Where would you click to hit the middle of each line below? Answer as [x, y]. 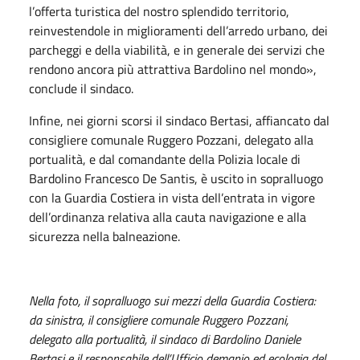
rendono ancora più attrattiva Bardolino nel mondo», [173, 69]
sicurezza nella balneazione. [104, 236]
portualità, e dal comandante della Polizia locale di [165, 159]
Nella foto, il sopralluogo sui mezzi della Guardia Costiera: [172, 300]
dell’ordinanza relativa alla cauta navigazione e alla [168, 217]
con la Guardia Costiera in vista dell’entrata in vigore [172, 197]
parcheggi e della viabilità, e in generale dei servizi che [177, 49]
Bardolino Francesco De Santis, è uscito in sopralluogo [176, 178]
